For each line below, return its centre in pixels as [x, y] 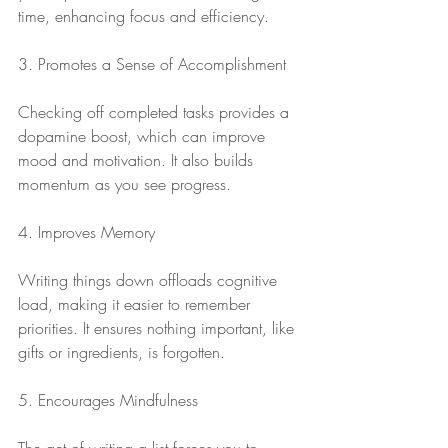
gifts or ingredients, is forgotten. [121, 352]
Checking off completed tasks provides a [156, 112]
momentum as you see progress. [124, 184]
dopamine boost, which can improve [144, 136]
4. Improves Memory [86, 232]
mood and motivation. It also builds [138, 160]
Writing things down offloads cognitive [150, 280]
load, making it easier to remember [136, 304]
